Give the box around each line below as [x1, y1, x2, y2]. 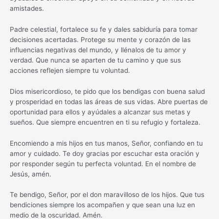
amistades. [10, 4, 44, 12]
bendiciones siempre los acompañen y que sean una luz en [10, 201, 195, 209]
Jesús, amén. [10, 170, 51, 178]
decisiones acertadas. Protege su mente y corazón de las [10, 35, 191, 44]
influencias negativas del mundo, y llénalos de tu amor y [10, 45, 186, 54]
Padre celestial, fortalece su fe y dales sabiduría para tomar [10, 25, 197, 33]
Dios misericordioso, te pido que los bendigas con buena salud [10, 87, 205, 95]
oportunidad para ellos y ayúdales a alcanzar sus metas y [10, 108, 191, 116]
